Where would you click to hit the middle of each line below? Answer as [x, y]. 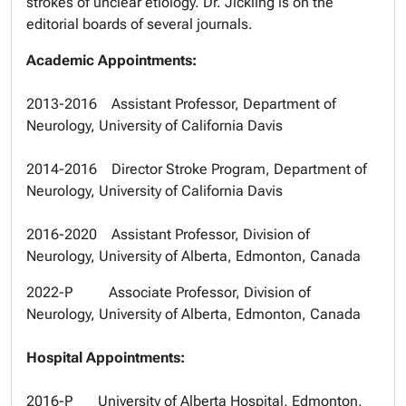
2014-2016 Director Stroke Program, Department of [197, 169]
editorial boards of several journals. [140, 24]
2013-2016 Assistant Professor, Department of [181, 104]
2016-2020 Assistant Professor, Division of [168, 234]
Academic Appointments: [111, 60]
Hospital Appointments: [106, 358]
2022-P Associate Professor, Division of [169, 292]
